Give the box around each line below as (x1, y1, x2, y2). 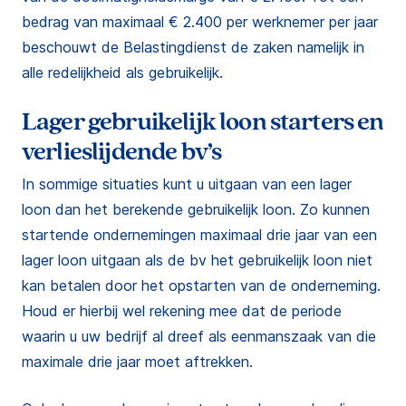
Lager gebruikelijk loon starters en (22, 106, 384, 138)
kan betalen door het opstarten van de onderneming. (22, 276, 381, 295)
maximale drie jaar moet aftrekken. (22, 353, 253, 371)
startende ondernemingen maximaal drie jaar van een (22, 226, 377, 244)
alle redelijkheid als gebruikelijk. (22, 63, 223, 82)
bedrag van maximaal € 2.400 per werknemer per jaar (22, 13, 378, 31)
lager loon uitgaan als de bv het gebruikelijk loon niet (22, 251, 372, 269)
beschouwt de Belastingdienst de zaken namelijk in (22, 38, 364, 56)
